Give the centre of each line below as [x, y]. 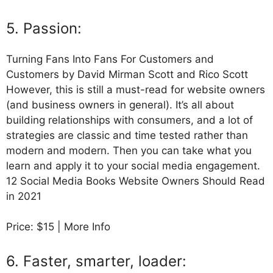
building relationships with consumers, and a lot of [129, 120]
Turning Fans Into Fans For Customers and [110, 59]
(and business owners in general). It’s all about [120, 105]
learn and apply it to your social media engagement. [135, 165]
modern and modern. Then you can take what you [129, 150]
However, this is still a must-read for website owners [136, 89]
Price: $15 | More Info [58, 227]
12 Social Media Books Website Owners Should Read [136, 181]
